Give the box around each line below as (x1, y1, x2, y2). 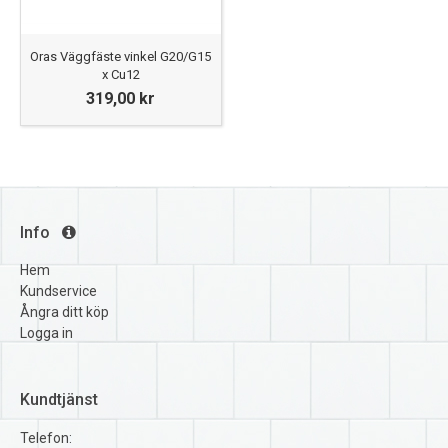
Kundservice (20, 282, 97, 299)
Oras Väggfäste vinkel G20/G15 (30, 48, 212, 64)
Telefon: (20, 429, 72, 446)
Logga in (20, 324, 73, 341)
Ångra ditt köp (20, 303, 109, 320)
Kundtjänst (20, 389, 98, 409)
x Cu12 (101, 66, 140, 82)
